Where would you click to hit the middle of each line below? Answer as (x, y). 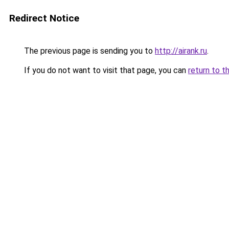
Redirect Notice (44, 18)
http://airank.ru (181, 51)
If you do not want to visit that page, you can (105, 70)
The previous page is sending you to (88, 51)
